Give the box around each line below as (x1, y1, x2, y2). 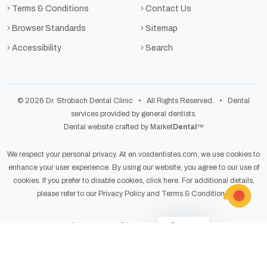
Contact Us (145, 4, 192, 14)
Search (145, 44, 173, 53)
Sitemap (145, 24, 178, 33)
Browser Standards (12, 24, 86, 33)
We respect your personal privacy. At (7, 150, 128, 159)
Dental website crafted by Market (64, 123, 173, 132)
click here (145, 176, 178, 185)
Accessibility (12, 44, 62, 53)
